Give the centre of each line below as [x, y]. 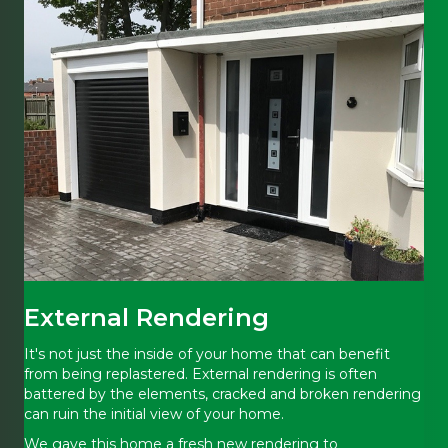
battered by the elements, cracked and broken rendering [222, 393]
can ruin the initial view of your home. [154, 413]
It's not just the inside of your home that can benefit [207, 353]
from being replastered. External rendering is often [200, 373]
